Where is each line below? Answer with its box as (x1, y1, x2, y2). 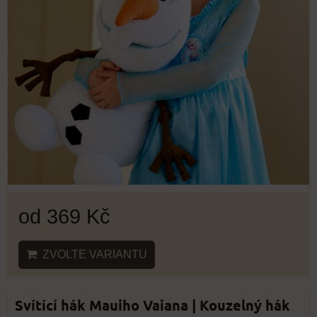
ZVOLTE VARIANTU (37, 248, 147, 260)
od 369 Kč (18, 204, 110, 228)
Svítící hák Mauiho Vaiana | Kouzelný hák (15, 295, 290, 314)
